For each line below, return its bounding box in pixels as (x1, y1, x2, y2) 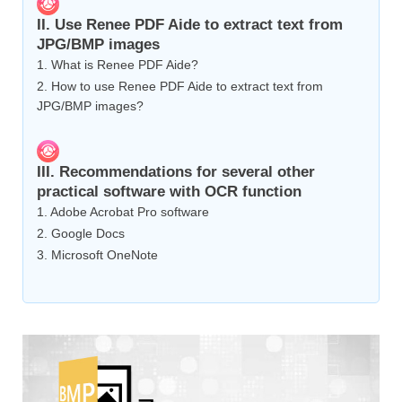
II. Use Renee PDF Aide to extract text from (37, 16, 343, 34)
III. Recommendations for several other (37, 163, 315, 181)
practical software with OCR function (37, 183, 301, 201)
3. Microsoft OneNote (37, 248, 158, 263)
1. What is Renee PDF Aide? (37, 57, 198, 73)
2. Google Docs (37, 226, 125, 241)
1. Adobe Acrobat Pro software (37, 205, 209, 220)
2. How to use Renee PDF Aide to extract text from (37, 79, 323, 94)
